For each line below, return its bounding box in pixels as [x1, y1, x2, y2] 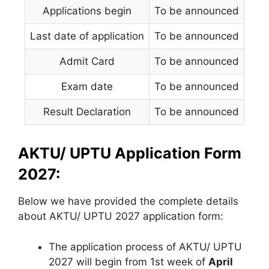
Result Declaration [43, 106, 131, 118]
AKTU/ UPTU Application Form [18, 144, 241, 162]
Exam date [61, 80, 113, 92]
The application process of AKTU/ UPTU [49, 240, 242, 253]
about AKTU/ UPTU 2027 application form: [18, 210, 223, 222]
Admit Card [59, 55, 115, 67]
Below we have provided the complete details [18, 195, 238, 207]
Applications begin [43, 5, 131, 17]
